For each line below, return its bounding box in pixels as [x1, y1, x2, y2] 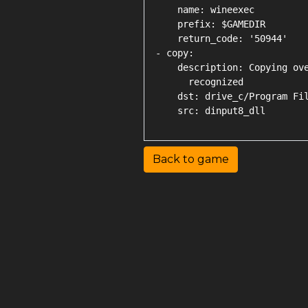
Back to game [153, 153, 229, 166]
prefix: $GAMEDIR [155, 19, 265, 30]
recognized [155, 76, 243, 87]
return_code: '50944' [155, 33, 287, 44]
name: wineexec [155, 4, 254, 15]
